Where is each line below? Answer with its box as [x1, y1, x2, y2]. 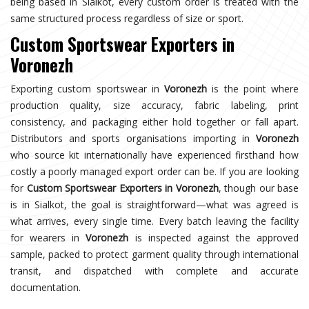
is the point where [207, 81, 299, 95]
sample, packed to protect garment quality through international [10, 247, 299, 261]
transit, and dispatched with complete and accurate [10, 263, 299, 277]
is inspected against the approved [128, 230, 299, 244]
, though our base [218, 181, 299, 195]
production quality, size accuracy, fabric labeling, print [10, 98, 299, 112]
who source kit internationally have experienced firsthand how [10, 148, 299, 161]
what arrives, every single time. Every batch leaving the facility [10, 214, 299, 228]
